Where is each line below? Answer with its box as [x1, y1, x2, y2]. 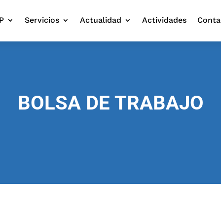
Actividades [142, 15, 186, 25]
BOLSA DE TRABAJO [17, 91, 204, 114]
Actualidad [79, 15, 121, 25]
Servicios [24, 15, 59, 25]
